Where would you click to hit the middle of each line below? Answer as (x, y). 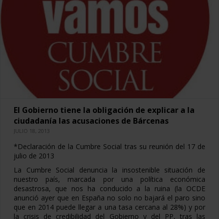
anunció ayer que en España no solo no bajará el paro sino (109, 197)
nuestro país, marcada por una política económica (109, 179)
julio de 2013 (34, 155)
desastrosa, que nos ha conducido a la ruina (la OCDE (109, 188)
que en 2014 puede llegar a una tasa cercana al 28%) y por (109, 207)
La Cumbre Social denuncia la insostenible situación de (109, 170)
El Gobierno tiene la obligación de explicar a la (104, 110)
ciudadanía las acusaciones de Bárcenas (91, 120)
